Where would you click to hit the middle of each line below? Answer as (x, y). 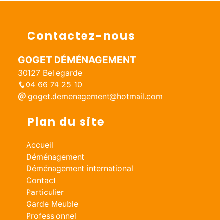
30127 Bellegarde (50, 73)
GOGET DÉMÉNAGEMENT (77, 60)
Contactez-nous (81, 36)
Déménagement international (79, 169)
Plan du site (66, 122)
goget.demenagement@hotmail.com (94, 96)
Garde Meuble (52, 204)
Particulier (45, 192)
